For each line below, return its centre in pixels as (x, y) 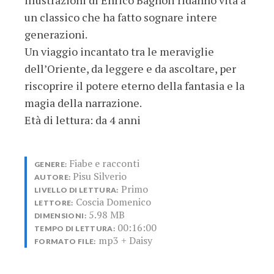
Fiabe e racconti (105, 163)
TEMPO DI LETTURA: (75, 228)
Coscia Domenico (113, 202)
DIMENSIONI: (60, 215)
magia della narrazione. (83, 102)
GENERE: (51, 164)
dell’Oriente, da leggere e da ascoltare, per (130, 68)
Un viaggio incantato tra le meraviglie (119, 51)
